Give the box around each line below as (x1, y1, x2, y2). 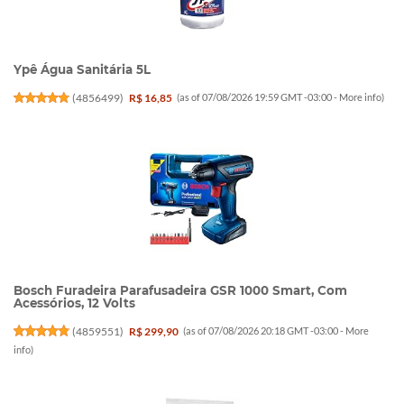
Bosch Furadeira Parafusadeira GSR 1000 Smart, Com (14, 282, 347, 298)
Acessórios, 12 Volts (14, 295, 135, 310)
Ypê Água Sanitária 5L (14, 61, 151, 77)
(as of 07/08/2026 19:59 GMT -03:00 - (177, 91, 340, 104)
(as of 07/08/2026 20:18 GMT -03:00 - (183, 324, 346, 336)
